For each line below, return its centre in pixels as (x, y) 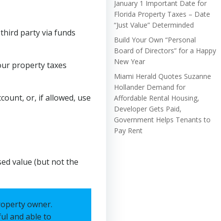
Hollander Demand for (150, 87)
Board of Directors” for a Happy (165, 50)
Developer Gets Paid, (148, 109)
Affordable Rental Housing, (157, 98)
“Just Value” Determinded (154, 25)
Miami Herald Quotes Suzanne (163, 76)
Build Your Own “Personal (155, 39)
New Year (129, 61)
